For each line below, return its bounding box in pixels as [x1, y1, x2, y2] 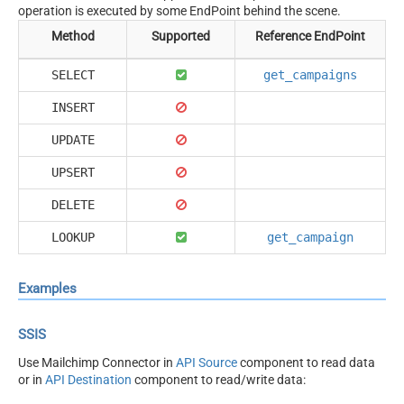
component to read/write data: [132, 372, 306, 387]
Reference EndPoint [255, 28, 365, 43]
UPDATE [50, 132, 95, 147]
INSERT [50, 99, 95, 115]
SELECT [50, 67, 95, 82]
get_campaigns [263, 67, 357, 82]
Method [50, 28, 95, 43]
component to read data [237, 354, 375, 370]
